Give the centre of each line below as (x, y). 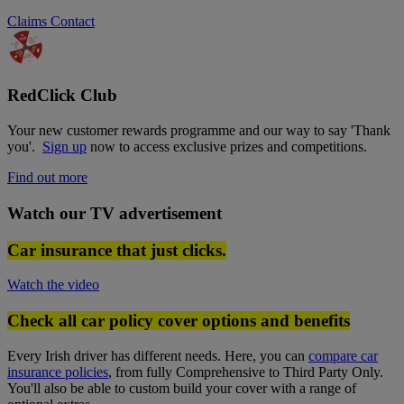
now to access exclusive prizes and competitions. (227, 147)
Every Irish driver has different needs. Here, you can (158, 355)
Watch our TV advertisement (115, 213)
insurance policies (58, 372)
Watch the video (53, 285)
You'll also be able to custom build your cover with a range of (182, 388)
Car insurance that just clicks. (117, 250)
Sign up (64, 147)
